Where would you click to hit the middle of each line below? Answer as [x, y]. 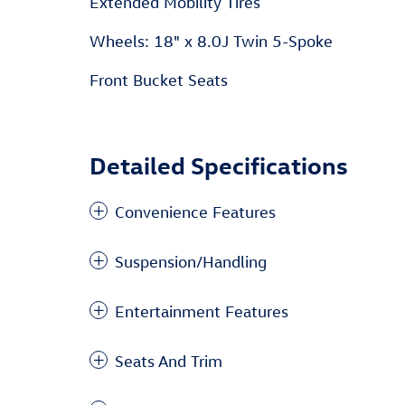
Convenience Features [195, 212]
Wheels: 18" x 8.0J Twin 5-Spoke [211, 41]
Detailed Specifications [219, 165]
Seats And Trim [169, 361]
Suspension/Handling [191, 262]
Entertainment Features [202, 311]
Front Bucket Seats [159, 80]
